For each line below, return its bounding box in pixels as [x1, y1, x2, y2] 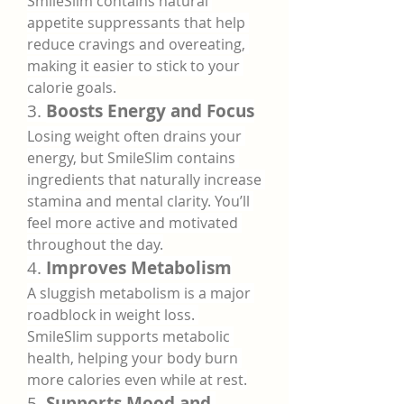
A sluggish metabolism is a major [27, 283, 251, 303]
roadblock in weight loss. [27, 305, 195, 325]
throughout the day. [27, 234, 163, 254]
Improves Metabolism [46, 256, 232, 280]
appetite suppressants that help [27, 13, 245, 32]
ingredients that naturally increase [27, 170, 262, 189]
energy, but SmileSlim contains [27, 148, 235, 168]
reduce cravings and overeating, [27, 34, 245, 54]
